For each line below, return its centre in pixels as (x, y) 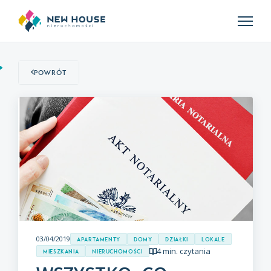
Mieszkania (61, 251)
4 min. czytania (183, 251)
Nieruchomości (117, 251)
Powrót (50, 73)
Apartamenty (99, 239)
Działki (177, 239)
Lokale (213, 239)
